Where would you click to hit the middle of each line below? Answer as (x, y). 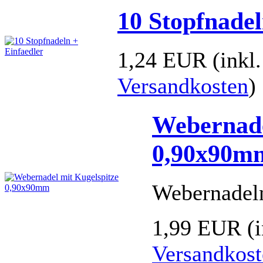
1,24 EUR (162, 60)
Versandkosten (183, 85)
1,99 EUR (197, 227)
